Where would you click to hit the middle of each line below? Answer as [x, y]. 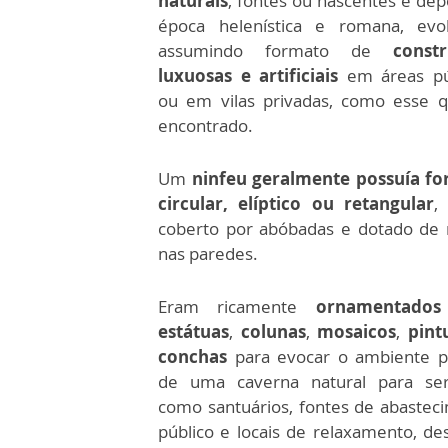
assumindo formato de [275, 51]
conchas [192, 357]
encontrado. [205, 126]
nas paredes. [208, 254]
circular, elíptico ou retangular [296, 204]
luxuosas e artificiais [248, 76]
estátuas [193, 332]
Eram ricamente [237, 307]
